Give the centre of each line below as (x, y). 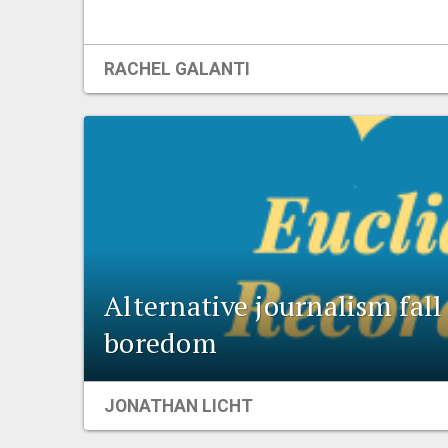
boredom (160, 342)
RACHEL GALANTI (177, 69)
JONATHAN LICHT (178, 405)
